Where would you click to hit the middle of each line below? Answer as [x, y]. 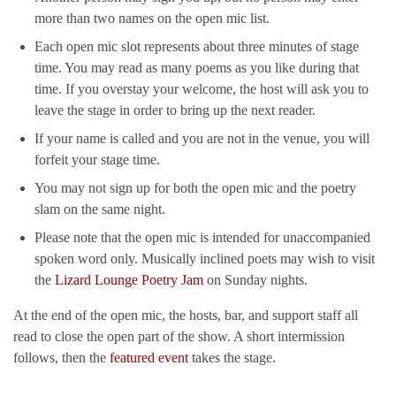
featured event [149, 357]
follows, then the [61, 357]
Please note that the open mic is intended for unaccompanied [202, 237]
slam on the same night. [100, 209]
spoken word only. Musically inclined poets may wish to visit [205, 258]
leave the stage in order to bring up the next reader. [175, 110]
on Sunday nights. [255, 279]
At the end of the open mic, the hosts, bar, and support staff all [186, 315]
